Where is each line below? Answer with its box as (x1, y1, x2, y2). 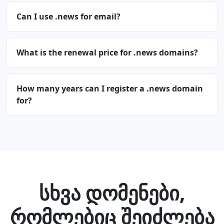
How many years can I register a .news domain (16, 83, 203, 94)
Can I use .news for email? (16, 11, 120, 22)
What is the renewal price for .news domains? (16, 47, 198, 58)
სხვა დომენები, (39, 179, 185, 206)
